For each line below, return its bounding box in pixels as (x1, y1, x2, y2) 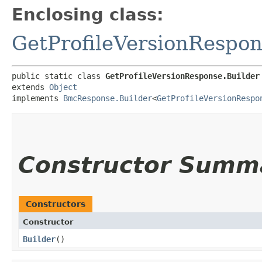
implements (12, 93, 63, 103)
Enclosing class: (12, 4, 164, 25)
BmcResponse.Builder (63, 93, 152, 103)
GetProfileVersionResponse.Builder (105, 71, 260, 81)
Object (49, 82, 77, 92)
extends (12, 82, 49, 92)
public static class (12, 71, 105, 81)
